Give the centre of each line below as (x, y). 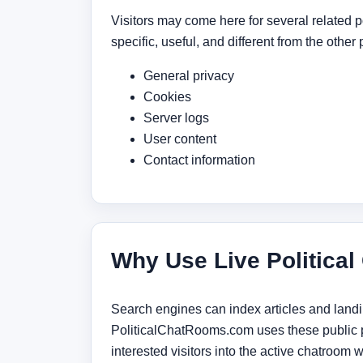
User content (180, 139)
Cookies (167, 97)
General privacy (189, 76)
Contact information (199, 160)
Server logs (176, 118)
